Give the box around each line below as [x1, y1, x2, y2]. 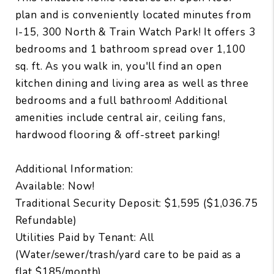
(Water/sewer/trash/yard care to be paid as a [15, 247, 242, 262]
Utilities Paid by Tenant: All [15, 230, 155, 245]
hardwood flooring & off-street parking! [15, 127, 220, 142]
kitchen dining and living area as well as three [15, 76, 249, 91]
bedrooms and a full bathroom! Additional [15, 93, 228, 108]
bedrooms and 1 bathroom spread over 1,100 [15, 42, 246, 56]
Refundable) [15, 213, 77, 228]
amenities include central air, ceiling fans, [15, 110, 226, 125]
